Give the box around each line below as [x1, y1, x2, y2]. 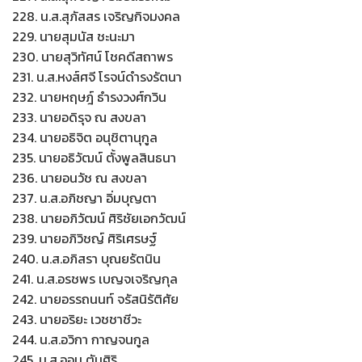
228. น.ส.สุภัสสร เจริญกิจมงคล [12, 6, 180, 26]
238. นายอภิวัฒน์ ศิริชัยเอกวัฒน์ [12, 208, 186, 228]
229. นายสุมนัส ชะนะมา [12, 27, 135, 46]
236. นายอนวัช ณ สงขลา [12, 168, 147, 187]
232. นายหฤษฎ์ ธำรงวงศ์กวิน [12, 87, 166, 107]
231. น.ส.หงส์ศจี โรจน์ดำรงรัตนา [12, 67, 182, 86]
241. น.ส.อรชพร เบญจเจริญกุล [12, 269, 178, 288]
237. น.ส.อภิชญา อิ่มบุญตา [12, 188, 157, 208]
